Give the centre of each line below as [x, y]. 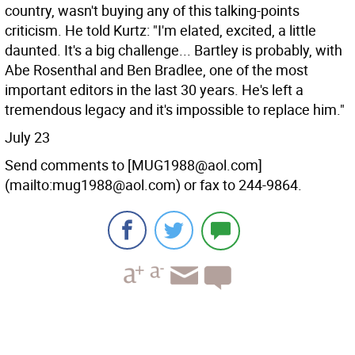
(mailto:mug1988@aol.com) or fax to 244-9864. [153, 185]
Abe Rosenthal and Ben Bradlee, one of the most [157, 70]
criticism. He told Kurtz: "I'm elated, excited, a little [160, 30]
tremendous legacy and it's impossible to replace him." [175, 109]
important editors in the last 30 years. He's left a [154, 90]
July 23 [27, 137]
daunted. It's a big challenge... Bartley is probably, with [174, 50]
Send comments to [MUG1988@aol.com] [134, 165]
